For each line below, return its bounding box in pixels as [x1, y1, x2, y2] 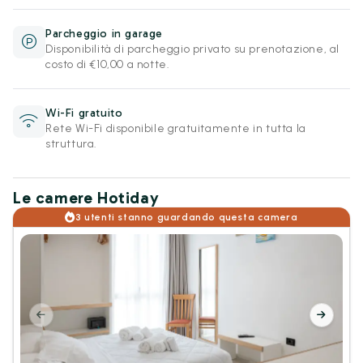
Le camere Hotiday [13, 188, 160, 207]
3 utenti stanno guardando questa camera [75, 211, 298, 223]
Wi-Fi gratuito [45, 106, 123, 120]
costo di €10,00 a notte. [45, 58, 170, 71]
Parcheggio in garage [45, 27, 163, 41]
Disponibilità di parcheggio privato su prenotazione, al [45, 42, 340, 56]
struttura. [45, 137, 97, 151]
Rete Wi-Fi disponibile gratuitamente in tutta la [45, 122, 306, 135]
